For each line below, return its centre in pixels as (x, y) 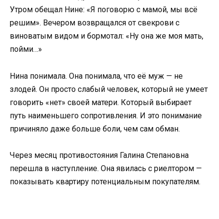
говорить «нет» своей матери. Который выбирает (101, 102)
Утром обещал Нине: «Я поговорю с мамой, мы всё (104, 10)
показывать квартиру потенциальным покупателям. (105, 181)
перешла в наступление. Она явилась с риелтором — (106, 168)
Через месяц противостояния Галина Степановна (99, 155)
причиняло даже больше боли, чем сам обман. (95, 129)
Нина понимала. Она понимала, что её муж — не (96, 76)
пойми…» (26, 49)
